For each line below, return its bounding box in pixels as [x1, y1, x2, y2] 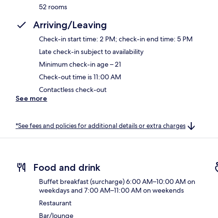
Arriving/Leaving [33, 18, 107, 31]
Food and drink [33, 162, 100, 174]
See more [16, 93, 47, 103]
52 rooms [39, 2, 67, 11]
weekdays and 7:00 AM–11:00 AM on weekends [39, 186, 184, 195]
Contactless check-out [39, 85, 107, 94]
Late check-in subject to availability [39, 47, 144, 56]
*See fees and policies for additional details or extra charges [16, 121, 185, 130]
